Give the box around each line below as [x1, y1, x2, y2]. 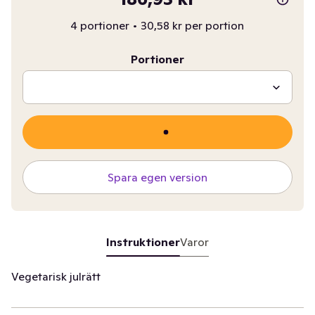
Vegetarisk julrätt [11, 269, 101, 283]
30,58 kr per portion [141, 18, 245, 32]
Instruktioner [105, 235, 180, 249]
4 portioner [70, 18, 130, 32]
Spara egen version [107, 170, 207, 184]
